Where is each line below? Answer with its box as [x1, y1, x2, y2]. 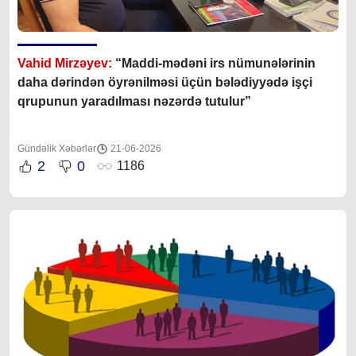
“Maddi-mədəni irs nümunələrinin [115, 56, 315, 70]
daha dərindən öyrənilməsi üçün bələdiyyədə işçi [17, 75, 312, 89]
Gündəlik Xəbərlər [17, 142, 96, 154]
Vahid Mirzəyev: [17, 56, 115, 70]
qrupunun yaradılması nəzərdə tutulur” [17, 94, 251, 108]
